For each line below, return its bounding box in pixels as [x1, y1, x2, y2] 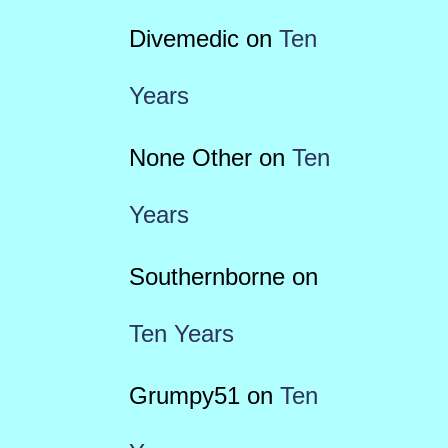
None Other [128, 144, 252, 171]
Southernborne [128, 263, 285, 290]
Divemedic [128, 25, 239, 52]
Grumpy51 [128, 382, 240, 409]
